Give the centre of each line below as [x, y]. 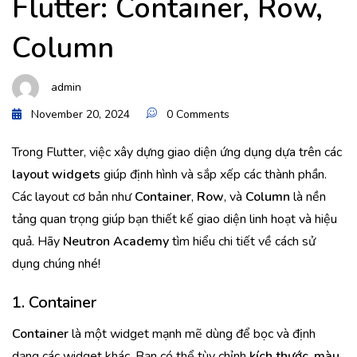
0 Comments [198, 114]
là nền [308, 197]
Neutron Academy [116, 241]
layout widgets [56, 175]
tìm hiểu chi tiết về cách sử [242, 241]
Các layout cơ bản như [73, 197]
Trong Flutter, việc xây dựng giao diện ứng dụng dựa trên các [177, 152]
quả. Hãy [37, 241]
